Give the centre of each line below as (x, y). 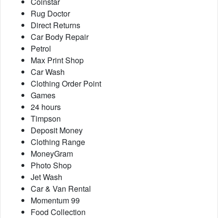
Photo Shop (51, 165)
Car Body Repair (60, 37)
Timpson (46, 118)
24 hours (46, 107)
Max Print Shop (57, 60)
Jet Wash (46, 177)
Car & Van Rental (61, 189)
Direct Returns (55, 25)
